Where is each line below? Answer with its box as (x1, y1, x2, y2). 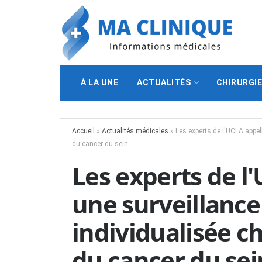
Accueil (72, 127, 95, 135)
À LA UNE (81, 78, 118, 87)
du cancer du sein (72, 140, 128, 148)
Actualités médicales (102, 127, 168, 135)
